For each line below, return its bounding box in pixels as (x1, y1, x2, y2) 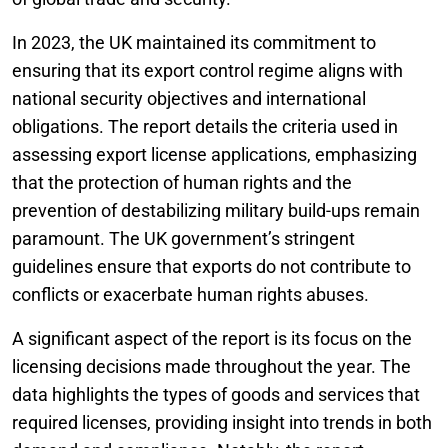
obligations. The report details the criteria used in (12, 115, 398, 137)
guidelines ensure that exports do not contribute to (12, 255, 411, 277)
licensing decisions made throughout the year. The (12, 355, 411, 377)
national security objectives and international (12, 87, 366, 109)
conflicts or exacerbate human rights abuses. (12, 283, 369, 305)
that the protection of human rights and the (12, 171, 352, 193)
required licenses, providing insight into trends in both (12, 411, 432, 433)
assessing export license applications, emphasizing (12, 143, 417, 165)
